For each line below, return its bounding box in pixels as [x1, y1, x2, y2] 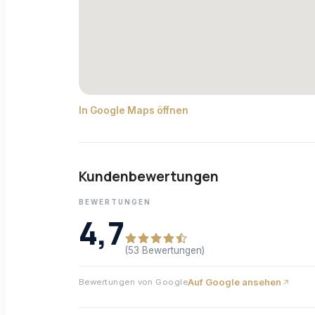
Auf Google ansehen [188, 276, 282, 288]
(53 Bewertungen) [124, 245, 205, 257]
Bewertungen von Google [79, 277, 188, 288]
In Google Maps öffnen [79, 105, 188, 117]
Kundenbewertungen [79, 167, 219, 186]
